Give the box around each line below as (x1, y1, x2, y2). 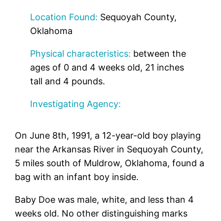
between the (131, 48, 186, 59)
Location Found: (30, 12, 98, 23)
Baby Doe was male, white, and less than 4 (15, 194, 194, 205)
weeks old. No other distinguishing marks (15, 208, 188, 219)
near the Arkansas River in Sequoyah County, (15, 144, 204, 155)
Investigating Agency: (30, 99, 121, 110)
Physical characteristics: (30, 48, 131, 59)
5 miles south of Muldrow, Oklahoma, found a (15, 158, 205, 169)
